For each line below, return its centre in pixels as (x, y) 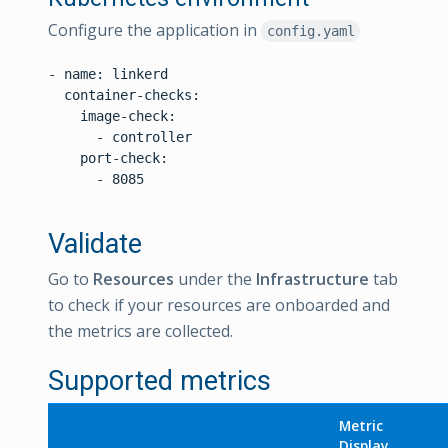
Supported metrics (159, 381)
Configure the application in (154, 30)
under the (215, 279)
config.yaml (310, 31)
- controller (120, 137)
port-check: (108, 158)
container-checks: (124, 95)
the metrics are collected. (140, 331)
